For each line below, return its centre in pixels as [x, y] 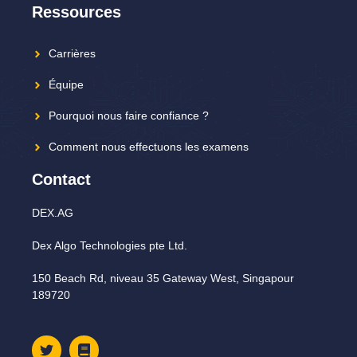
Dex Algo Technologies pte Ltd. [110, 246]
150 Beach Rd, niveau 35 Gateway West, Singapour [163, 279]
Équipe [66, 85]
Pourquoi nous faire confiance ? [129, 116]
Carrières [72, 54]
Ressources [76, 12]
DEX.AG [53, 213]
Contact [61, 180]
